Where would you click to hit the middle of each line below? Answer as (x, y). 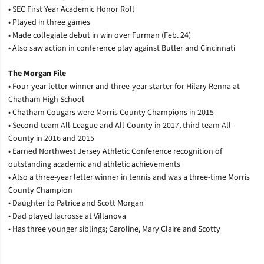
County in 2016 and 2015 (51, 138)
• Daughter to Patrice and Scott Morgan (76, 203)
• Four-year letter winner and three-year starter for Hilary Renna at (124, 87)
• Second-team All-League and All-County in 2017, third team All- (121, 126)
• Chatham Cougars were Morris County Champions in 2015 (111, 113)
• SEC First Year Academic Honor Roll (71, 9)
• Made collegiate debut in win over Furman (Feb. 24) (100, 35)
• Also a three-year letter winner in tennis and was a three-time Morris (129, 177)
